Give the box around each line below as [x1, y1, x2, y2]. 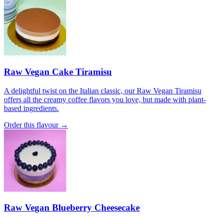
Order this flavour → [4, 120, 68, 129]
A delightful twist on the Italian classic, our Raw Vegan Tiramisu [4, 86, 201, 95]
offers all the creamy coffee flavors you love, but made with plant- [4, 95, 206, 104]
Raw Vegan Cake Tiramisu [4, 66, 112, 77]
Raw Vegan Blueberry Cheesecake [4, 202, 140, 213]
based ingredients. [4, 104, 59, 112]
